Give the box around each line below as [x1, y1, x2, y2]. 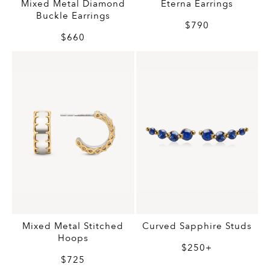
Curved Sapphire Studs [142, 219, 252, 232]
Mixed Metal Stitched [22, 219, 124, 232]
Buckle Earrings [36, 9, 110, 22]
